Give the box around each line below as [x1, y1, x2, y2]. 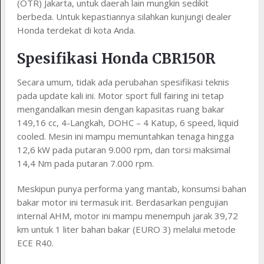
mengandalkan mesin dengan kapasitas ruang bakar [16, 103, 225, 115]
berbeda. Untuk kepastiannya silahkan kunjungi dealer [16, 10, 232, 22]
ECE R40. [16, 236, 54, 249]
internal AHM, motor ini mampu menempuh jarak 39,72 [16, 209, 238, 222]
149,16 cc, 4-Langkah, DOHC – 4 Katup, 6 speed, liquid [16, 116, 239, 128]
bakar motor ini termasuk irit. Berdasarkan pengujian [16, 196, 228, 208]
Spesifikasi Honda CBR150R [16, 49, 216, 68]
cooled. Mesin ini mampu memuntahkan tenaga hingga [16, 130, 234, 142]
